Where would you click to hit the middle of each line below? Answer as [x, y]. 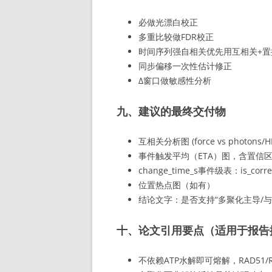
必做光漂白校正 [168, 22]
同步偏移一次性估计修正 [185, 66]
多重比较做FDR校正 [176, 37]
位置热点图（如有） [177, 185]
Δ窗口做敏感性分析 [175, 80]
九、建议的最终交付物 [171, 111]
